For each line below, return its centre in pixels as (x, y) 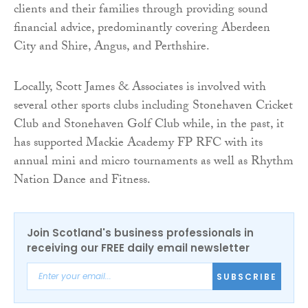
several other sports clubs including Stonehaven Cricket (153, 107)
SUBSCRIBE (247, 276)
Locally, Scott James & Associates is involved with (140, 89)
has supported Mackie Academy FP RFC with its (138, 144)
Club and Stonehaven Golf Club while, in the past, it (149, 126)
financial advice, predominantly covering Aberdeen (142, 30)
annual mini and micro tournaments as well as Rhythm (154, 163)
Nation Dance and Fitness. (82, 181)
